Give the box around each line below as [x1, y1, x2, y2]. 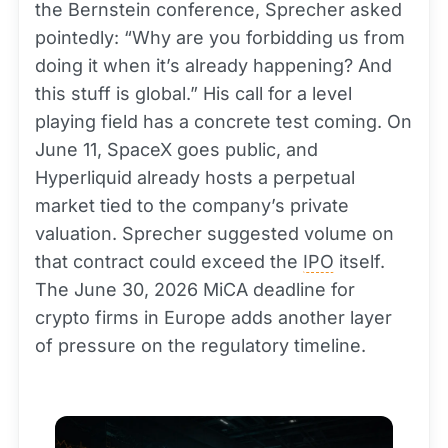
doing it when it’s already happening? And [35, 55, 392, 76]
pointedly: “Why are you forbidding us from [35, 27, 405, 48]
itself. [334, 251, 385, 272]
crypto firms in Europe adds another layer [35, 307, 392, 328]
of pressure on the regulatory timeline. [35, 335, 366, 356]
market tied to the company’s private [35, 195, 349, 216]
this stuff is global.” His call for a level [35, 83, 352, 104]
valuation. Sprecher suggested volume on [35, 223, 394, 244]
